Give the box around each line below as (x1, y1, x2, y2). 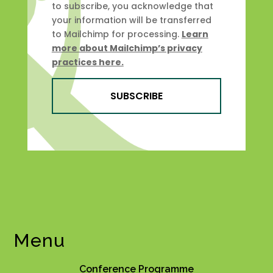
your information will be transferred (51, 14, 211, 27)
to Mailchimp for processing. (51, 28, 182, 41)
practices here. (51, 56, 124, 69)
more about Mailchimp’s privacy (51, 42, 202, 55)
